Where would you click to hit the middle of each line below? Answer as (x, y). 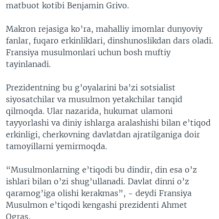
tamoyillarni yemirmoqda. (56, 146)
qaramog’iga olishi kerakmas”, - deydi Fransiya (99, 193)
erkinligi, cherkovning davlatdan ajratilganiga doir (103, 134)
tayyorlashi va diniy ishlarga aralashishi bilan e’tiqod (108, 122)
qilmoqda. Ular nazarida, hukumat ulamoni (89, 111)
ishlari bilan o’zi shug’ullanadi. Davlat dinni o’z (98, 181)
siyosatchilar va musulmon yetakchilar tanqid (94, 99)
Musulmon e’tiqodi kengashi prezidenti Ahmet (97, 205)
